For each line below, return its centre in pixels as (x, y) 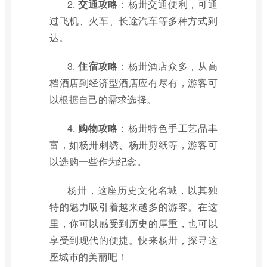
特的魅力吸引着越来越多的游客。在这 (133, 207)
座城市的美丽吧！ (89, 257)
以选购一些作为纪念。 (98, 161)
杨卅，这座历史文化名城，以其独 (142, 190)
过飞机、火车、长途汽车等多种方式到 (133, 21)
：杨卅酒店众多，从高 (168, 66)
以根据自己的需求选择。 (103, 99)
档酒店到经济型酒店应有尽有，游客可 (133, 83)
